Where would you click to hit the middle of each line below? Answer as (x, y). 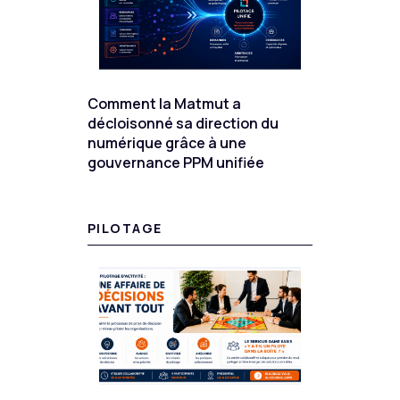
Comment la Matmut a (164, 104)
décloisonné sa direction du (183, 124)
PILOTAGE (125, 229)
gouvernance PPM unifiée (176, 163)
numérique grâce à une (167, 143)
